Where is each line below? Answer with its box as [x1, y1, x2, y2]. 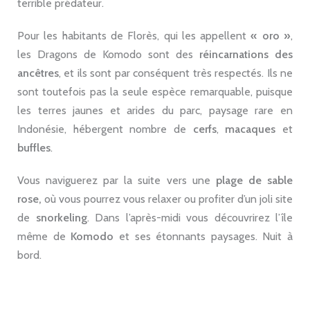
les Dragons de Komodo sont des [17, 48, 199, 62]
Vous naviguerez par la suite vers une [17, 174, 216, 188]
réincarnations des [199, 48, 293, 62]
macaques [225, 122, 276, 136]
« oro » [250, 29, 291, 43]
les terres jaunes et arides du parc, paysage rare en [17, 104, 293, 118]
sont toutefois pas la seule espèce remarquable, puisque [17, 85, 293, 99]
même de [17, 230, 71, 244]
